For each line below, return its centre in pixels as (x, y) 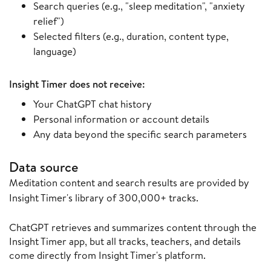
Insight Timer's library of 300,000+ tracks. (104, 198)
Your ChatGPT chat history (93, 104)
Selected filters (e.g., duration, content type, (131, 36)
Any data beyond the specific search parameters (140, 134)
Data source (44, 167)
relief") (49, 21)
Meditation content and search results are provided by (129, 183)
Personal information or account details (121, 119)
